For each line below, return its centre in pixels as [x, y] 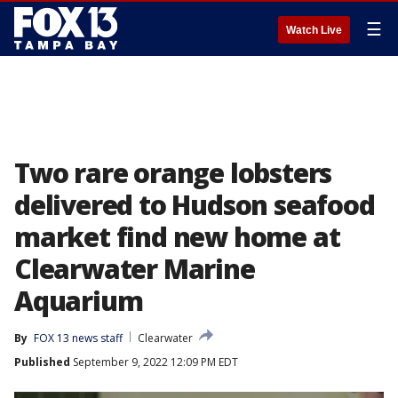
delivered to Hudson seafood [195, 205]
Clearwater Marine [135, 269]
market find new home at [177, 237]
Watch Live [314, 30]
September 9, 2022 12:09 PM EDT [154, 362]
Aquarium [79, 301]
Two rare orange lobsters [173, 173]
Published [42, 362]
